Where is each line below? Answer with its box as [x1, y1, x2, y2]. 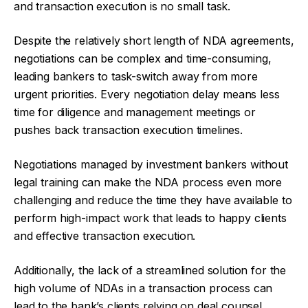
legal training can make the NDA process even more [14, 175, 283, 189]
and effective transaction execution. [14, 229, 196, 243]
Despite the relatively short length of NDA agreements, [14, 34, 294, 47]
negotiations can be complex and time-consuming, [14, 52, 272, 65]
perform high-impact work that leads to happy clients [14, 211, 287, 225]
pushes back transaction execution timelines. [14, 123, 243, 137]
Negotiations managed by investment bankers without [14, 157, 288, 171]
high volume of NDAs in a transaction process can [14, 281, 273, 295]
